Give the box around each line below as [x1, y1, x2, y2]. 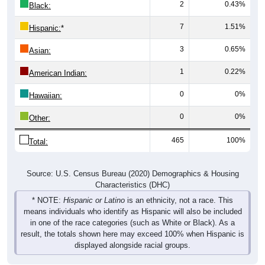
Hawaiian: [29, 91, 62, 101]
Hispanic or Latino [63, 196, 125, 205]
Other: [29, 114, 50, 123]
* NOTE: [32, 196, 63, 205]
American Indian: [29, 69, 87, 78]
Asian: [29, 46, 51, 56]
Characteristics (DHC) [95, 180, 170, 190]
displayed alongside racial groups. [75, 241, 190, 250]
